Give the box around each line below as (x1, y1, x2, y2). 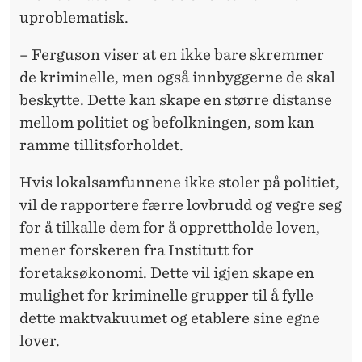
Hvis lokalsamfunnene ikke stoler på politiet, (19, 173, 339, 191)
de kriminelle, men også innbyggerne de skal (19, 68, 335, 86)
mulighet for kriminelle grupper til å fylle (19, 286, 314, 304)
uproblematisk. (19, 8, 128, 26)
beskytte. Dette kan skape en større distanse (19, 90, 332, 108)
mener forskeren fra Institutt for (19, 241, 254, 259)
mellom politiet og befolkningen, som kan (19, 113, 314, 131)
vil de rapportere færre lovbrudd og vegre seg (19, 196, 342, 213)
